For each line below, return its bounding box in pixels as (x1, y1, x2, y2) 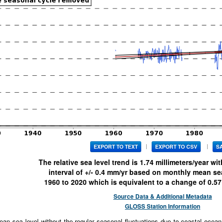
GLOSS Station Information (125, 202, 201, 211)
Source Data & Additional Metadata (113, 192, 212, 201)
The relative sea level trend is (38, 157, 140, 167)
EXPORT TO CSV (155, 143, 198, 151)
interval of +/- (48, 167, 95, 177)
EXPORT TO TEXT (94, 143, 138, 151)
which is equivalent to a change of (87, 177, 208, 187)
